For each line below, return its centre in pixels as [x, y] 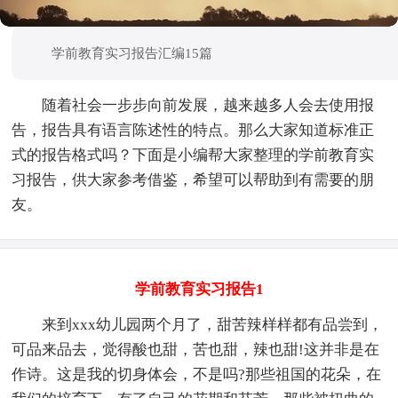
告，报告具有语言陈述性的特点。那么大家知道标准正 [193, 130]
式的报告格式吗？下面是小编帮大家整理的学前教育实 [193, 155]
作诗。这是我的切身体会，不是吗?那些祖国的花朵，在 [197, 374]
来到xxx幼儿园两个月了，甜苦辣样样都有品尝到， [213, 324]
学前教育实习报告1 [199, 289]
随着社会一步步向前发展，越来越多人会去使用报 [208, 105]
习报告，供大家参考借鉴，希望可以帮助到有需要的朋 [193, 179]
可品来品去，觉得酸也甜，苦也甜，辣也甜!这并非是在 [196, 349]
